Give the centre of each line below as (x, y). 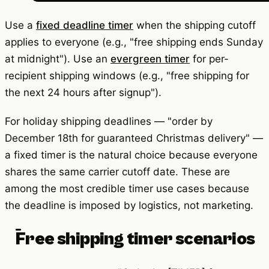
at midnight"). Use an (58, 59)
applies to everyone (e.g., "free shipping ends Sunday (134, 42)
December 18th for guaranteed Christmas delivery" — (134, 138)
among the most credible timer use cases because (127, 188)
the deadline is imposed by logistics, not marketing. (129, 205)
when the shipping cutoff (195, 25)
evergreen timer (150, 59)
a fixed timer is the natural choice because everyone (131, 155)
